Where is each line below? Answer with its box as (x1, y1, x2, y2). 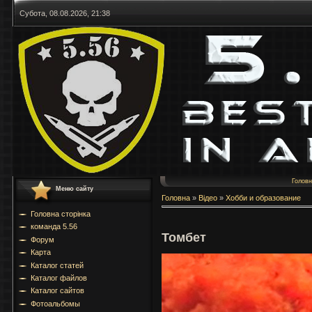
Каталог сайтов (31, 286, 84, 295)
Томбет (162, 230, 206, 244)
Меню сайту (56, 185, 93, 192)
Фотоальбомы (31, 299, 80, 308)
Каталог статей (31, 260, 84, 270)
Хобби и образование (226, 194, 301, 202)
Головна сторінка (31, 210, 91, 218)
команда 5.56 (31, 222, 77, 231)
